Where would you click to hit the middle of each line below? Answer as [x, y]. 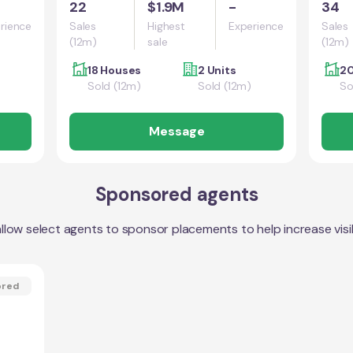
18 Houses [115, 70]
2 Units [217, 70]
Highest [166, 26]
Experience [256, 26]
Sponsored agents [176, 194]
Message [176, 131]
